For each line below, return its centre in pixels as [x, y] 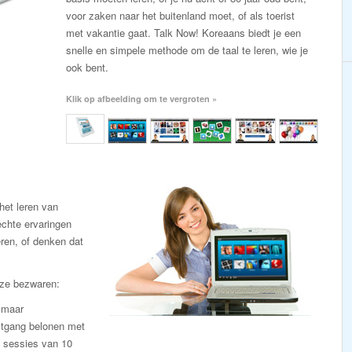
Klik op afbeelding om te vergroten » [141, 99]
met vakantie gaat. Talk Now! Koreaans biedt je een [183, 33]
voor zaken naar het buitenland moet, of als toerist [180, 15]
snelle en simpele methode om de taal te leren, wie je [187, 50]
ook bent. [87, 67]
